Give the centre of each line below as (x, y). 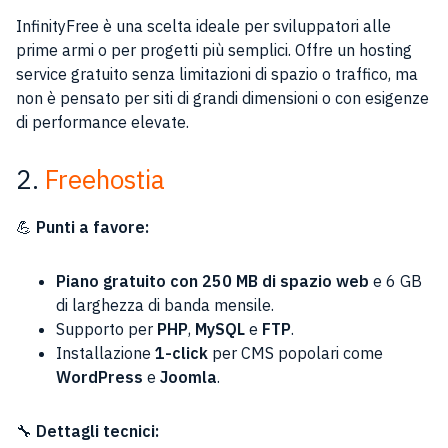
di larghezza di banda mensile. (165, 305)
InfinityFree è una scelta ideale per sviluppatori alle (203, 26)
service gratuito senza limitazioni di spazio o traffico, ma (217, 74)
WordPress (99, 377)
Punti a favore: (92, 227)
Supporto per (106, 329)
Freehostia (105, 179)
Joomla (188, 377)
